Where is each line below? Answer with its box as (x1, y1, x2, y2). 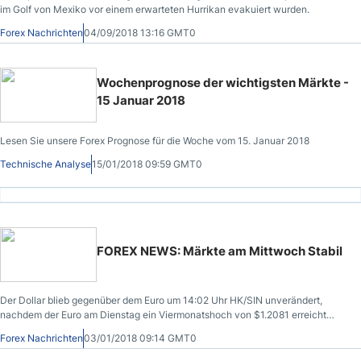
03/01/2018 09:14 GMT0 (84, 332, 197, 344)
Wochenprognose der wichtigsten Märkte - (97, 75, 349, 90)
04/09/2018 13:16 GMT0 (84, 27, 196, 39)
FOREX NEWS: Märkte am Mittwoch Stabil (97, 243, 342, 259)
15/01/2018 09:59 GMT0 (92, 158, 202, 170)
